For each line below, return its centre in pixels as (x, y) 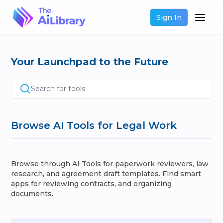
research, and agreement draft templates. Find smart (106, 174)
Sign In (169, 17)
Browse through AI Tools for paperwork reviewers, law (110, 164)
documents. (32, 194)
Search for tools (58, 89)
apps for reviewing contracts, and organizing (92, 184)
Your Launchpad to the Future (90, 62)
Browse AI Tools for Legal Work (94, 125)
